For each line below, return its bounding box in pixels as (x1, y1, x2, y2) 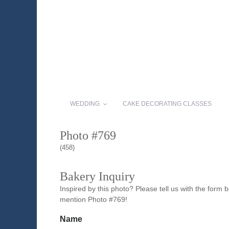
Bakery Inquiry (60, 170, 135, 184)
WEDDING (70, 100, 100, 108)
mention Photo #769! (60, 195, 127, 204)
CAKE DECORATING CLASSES (123, 100, 212, 108)
